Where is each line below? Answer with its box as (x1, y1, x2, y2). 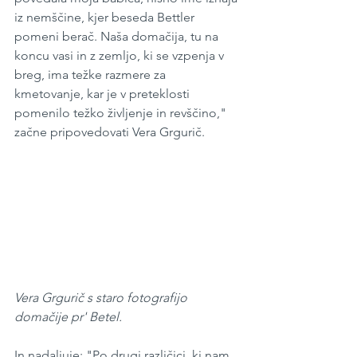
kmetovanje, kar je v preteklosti (14, 86, 193, 102)
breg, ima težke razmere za (14, 67, 169, 83)
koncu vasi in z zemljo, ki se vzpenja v (14, 48, 227, 64)
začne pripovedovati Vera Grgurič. (14, 124, 205, 140)
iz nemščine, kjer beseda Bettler (14, 10, 198, 25)
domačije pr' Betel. (14, 309, 125, 325)
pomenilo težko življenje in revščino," (14, 105, 229, 121)
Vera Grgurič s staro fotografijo (14, 290, 190, 306)
